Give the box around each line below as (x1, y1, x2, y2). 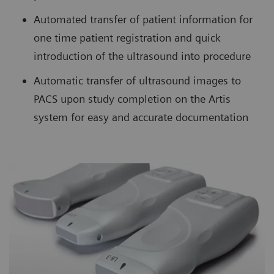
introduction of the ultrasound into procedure (34, 50, 251, 63)
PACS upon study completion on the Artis (34, 92, 231, 106)
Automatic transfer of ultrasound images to (34, 74, 241, 87)
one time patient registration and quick (34, 31, 221, 45)
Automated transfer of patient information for (34, 13, 253, 26)
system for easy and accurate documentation (34, 111, 248, 124)
